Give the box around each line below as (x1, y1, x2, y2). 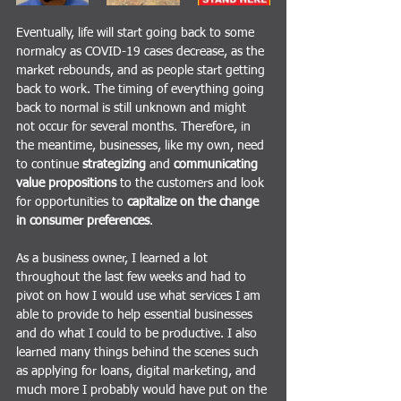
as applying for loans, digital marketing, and (16, 365, 260, 378)
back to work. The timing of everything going (16, 83, 268, 96)
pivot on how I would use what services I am (16, 290, 264, 303)
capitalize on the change (127, 196, 262, 209)
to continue (16, 158, 82, 171)
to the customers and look (116, 177, 268, 190)
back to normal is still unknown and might (16, 102, 250, 115)
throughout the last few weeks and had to (16, 271, 250, 284)
